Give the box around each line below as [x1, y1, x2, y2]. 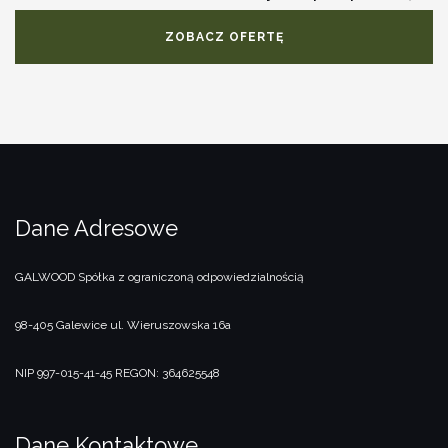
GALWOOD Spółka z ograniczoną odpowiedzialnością [15, 270, 304, 285]
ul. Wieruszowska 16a [107, 318, 231, 333]
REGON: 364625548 [112, 366, 220, 381]
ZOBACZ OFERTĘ [164, 30, 284, 45]
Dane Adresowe [15, 215, 178, 242]
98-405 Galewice [15, 318, 107, 333]
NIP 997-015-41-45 [15, 366, 112, 381]
